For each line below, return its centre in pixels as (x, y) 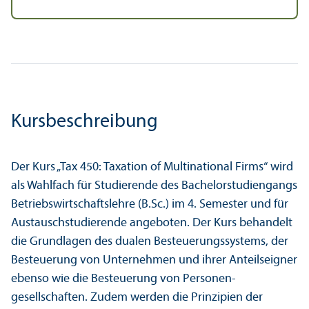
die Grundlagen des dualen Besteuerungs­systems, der (150, 241)
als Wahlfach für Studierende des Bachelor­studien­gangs (154, 186)
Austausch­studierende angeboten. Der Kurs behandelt (152, 223)
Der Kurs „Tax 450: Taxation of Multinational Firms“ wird (152, 167)
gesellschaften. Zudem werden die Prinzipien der (137, 297)
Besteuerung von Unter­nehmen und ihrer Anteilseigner (154, 260)
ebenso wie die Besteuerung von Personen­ (123, 279)
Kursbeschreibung (84, 122)
